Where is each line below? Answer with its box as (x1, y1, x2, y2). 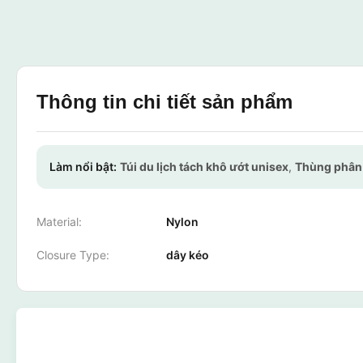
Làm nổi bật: (49, 160, 117, 173)
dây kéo (166, 248, 209, 262)
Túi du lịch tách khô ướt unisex (120, 160, 288, 173)
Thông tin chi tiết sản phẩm (36, 91, 293, 113)
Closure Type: (36, 248, 109, 262)
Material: (36, 215, 82, 228)
